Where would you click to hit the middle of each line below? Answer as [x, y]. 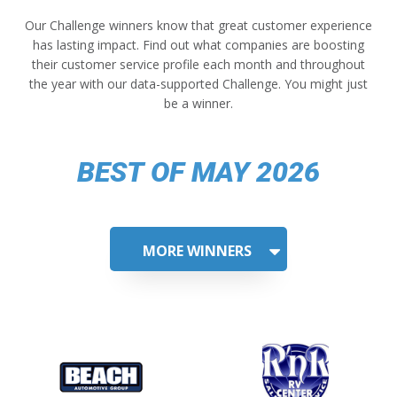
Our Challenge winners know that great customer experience [198, 26]
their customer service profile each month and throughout [198, 65]
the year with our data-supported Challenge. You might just [198, 84]
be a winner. [198, 104]
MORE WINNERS [197, 251]
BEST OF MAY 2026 [198, 172]
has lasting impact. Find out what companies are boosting [198, 45]
